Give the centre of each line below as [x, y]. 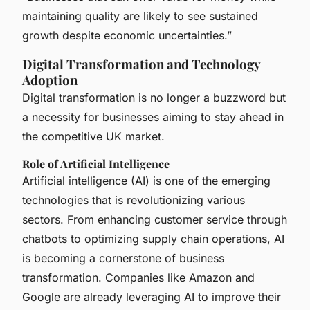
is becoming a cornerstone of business [123, 258]
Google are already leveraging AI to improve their [152, 297]
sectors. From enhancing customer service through [155, 219]
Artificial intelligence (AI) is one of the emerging [146, 180]
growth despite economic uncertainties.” [127, 35]
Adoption [50, 80]
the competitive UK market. [93, 136]
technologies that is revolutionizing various [134, 200]
